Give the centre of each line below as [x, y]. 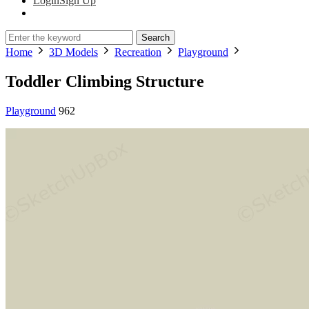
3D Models [73, 52]
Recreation [138, 52]
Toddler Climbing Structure [105, 81]
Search [156, 38]
